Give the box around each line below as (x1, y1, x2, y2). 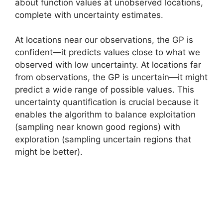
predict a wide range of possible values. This (15, 85, 194, 95)
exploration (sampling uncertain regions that (15, 134, 191, 144)
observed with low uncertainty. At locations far (15, 60, 201, 70)
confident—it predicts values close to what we (15, 47, 200, 57)
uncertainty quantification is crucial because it (15, 97, 199, 107)
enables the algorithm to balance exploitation (15, 110, 196, 119)
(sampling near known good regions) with (15, 122, 180, 132)
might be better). (15, 147, 83, 157)
